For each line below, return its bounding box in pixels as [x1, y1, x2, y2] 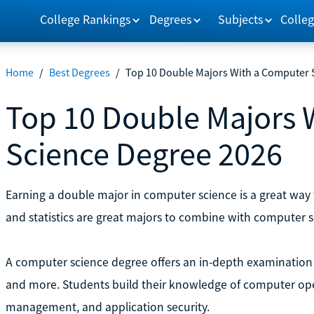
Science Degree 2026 [5, 132, 282, 175]
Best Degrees [48, 65, 110, 79]
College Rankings [39, 11, 131, 27]
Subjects [218, 11, 264, 27]
